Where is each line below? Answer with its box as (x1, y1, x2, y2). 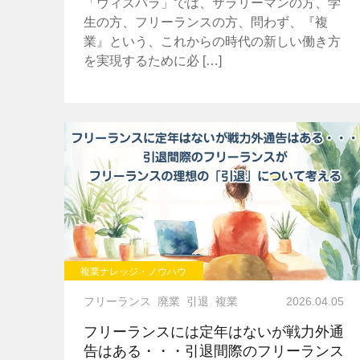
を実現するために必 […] (83, 54, 222, 68)
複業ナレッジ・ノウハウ (80, 265, 187, 277)
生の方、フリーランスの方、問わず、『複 (83, 15, 328, 30)
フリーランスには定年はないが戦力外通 (83, 323, 344, 340)
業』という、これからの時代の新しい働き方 (83, 35, 341, 49)
